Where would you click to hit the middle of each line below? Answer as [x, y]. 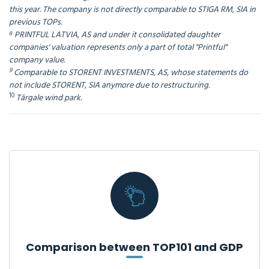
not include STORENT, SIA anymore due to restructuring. [109, 86]
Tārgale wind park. [49, 98]
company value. [37, 61]
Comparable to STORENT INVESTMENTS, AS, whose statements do [131, 73]
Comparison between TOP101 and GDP [134, 247]
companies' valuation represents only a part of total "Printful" [118, 48]
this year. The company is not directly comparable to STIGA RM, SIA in [132, 10]
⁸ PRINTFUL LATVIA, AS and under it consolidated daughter [115, 35]
